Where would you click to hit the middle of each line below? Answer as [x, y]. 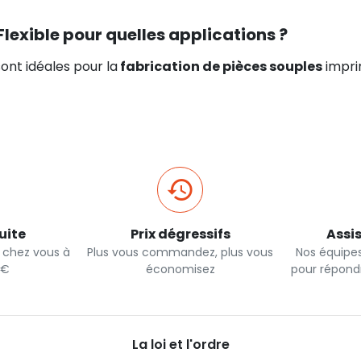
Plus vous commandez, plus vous [180, 252]
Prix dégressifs [180, 234]
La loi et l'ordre [181, 344]
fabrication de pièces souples [220, 66]
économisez [180, 269]
